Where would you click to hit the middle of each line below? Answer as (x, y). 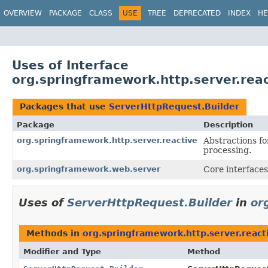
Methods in (54, 233)
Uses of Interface (70, 65)
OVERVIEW (23, 13)
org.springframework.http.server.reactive (107, 140)
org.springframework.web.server (89, 169)
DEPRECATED (197, 13)
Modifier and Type (62, 251)
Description (228, 124)
